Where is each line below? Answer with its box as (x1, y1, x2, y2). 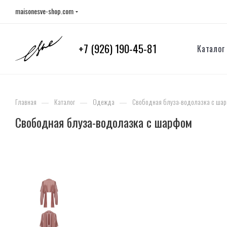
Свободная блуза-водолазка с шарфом (15, 113, 192, 132)
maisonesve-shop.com (15, 6, 73, 16)
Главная (15, 97, 36, 107)
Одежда (93, 97, 115, 107)
